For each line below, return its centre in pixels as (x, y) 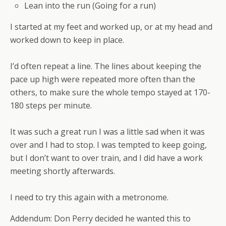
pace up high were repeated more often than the (103, 79)
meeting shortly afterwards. (63, 171)
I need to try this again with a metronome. (89, 197)
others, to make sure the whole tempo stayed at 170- (110, 93)
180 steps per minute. (51, 106)
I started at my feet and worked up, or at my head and (111, 27)
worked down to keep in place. (67, 40)
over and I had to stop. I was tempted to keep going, (108, 145)
